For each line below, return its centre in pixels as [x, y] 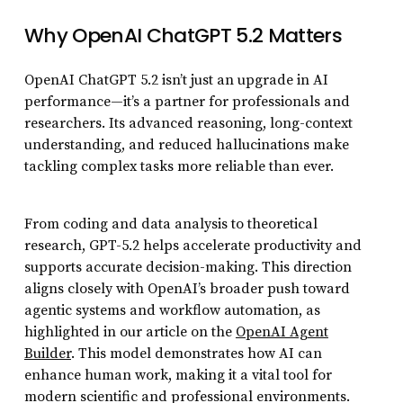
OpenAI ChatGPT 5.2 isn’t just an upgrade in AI [176, 81]
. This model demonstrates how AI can [196, 354]
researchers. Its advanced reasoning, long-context [188, 124]
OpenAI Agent [282, 332]
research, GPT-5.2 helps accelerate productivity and [193, 246]
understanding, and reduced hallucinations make [186, 145]
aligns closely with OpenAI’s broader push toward [187, 289]
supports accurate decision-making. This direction [188, 268]
